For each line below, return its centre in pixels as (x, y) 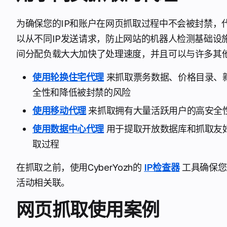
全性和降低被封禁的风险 (82, 92)
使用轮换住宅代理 (68, 77)
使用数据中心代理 (68, 129)
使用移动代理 (59, 110)
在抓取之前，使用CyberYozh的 (80, 167)
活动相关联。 (43, 182)
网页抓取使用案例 (88, 210)
